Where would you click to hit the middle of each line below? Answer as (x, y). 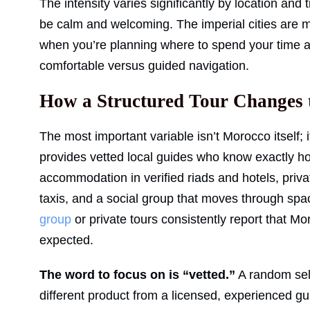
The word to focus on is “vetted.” (137, 275)
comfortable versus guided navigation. (144, 66)
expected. (66, 240)
